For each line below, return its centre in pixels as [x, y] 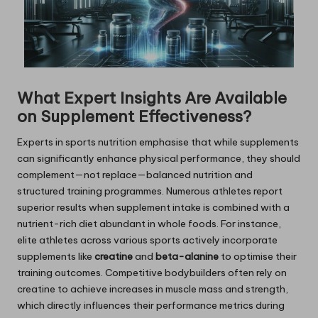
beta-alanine [187, 257]
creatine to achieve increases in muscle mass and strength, [153, 289]
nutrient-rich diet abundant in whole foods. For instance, [149, 224]
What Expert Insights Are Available [152, 98]
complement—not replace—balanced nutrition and [135, 175]
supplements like [56, 257]
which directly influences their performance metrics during [151, 306]
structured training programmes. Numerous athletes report [150, 191]
